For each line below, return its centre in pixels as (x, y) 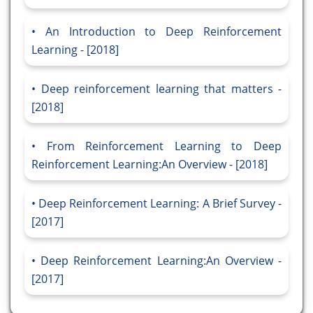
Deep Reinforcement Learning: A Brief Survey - (160, 204)
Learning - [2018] (75, 50)
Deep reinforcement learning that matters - (161, 89)
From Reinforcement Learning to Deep (164, 146)
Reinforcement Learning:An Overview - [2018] (150, 165)
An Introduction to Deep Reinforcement (163, 32)
